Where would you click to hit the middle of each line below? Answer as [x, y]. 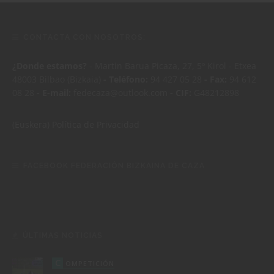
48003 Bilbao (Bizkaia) [58, 79]
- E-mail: [54, 92]
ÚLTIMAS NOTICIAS [63, 235]
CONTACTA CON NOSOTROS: [84, 37]
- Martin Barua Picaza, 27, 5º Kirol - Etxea [172, 65]
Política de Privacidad [96, 124]
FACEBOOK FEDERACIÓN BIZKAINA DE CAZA [114, 165]
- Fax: [216, 79]
